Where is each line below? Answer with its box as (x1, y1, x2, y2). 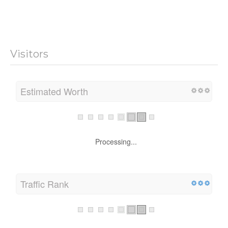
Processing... (95, 136, 137, 147)
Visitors (10, 47, 48, 60)
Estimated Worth (20, 84, 88, 98)
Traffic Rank (20, 177, 69, 191)
